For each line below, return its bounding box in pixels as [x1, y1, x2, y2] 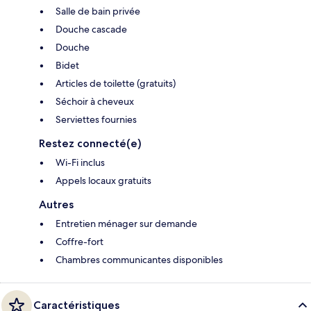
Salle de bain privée [56, 4, 140, 17]
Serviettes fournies [56, 112, 137, 126]
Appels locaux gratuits [56, 174, 151, 187]
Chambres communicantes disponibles [56, 253, 223, 266]
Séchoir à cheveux [56, 94, 134, 108]
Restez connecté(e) [39, 136, 142, 150]
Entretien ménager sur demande [56, 217, 197, 230]
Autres [39, 197, 74, 211]
